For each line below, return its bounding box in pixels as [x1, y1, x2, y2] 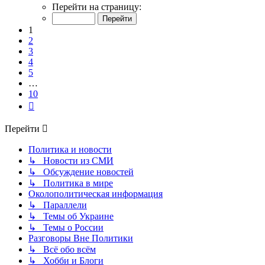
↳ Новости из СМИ [28, 156, 114, 166]
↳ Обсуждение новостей [28, 167, 134, 177]
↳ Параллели [28, 200, 87, 211]
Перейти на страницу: [52, 2, 141, 12]
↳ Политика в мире [28, 178, 113, 189]
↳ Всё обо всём [28, 244, 96, 255]
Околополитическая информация [28, 189, 163, 199]
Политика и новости [28, 144, 112, 155]
